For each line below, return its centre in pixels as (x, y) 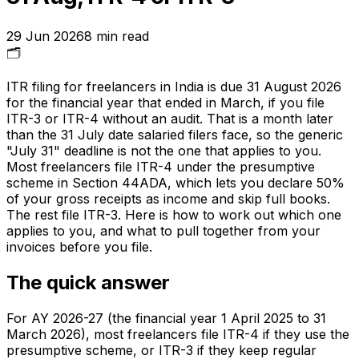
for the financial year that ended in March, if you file (165, 103)
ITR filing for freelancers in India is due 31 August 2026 (174, 87)
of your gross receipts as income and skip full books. (168, 199)
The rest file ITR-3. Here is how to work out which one (174, 215)
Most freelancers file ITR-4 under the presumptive (161, 167)
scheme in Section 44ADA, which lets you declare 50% (175, 183)
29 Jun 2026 (45, 36)
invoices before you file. (79, 247)
